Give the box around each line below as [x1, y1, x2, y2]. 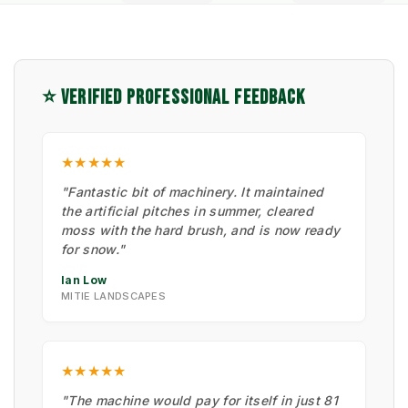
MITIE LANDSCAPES [61, 289, 167, 302]
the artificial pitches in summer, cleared [61, 202, 314, 219]
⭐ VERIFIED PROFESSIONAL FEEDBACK [42, 85, 306, 110]
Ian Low [61, 272, 107, 287]
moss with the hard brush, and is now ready [61, 221, 341, 238]
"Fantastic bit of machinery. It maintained [61, 183, 324, 199]
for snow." [61, 240, 126, 257]
